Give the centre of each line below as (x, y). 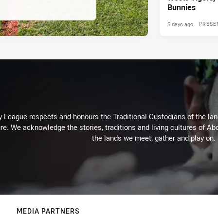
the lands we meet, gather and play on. (154, 138)
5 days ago (180, 24)
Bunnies (182, 8)
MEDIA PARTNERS (48, 211)
